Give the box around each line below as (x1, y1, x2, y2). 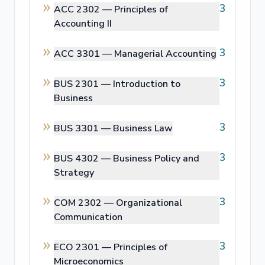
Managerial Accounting (114, 47, 216, 60)
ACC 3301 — (54, 47, 114, 60)
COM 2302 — (54, 196, 116, 209)
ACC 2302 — (54, 3, 114, 16)
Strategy (54, 166, 94, 179)
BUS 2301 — (54, 77, 113, 91)
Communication (54, 211, 122, 224)
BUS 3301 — (54, 122, 113, 135)
